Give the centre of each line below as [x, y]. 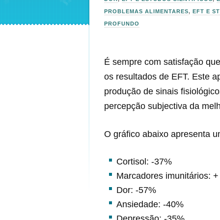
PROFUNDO [122, 24]
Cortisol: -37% [144, 161]
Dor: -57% [136, 190]
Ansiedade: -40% [150, 204]
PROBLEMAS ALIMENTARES [146, 11]
